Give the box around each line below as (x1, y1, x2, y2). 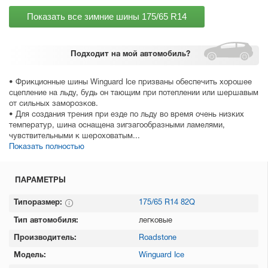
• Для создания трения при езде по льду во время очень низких (9, 111, 244, 118)
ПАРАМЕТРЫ (15, 177, 66, 184)
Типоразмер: (14, 199, 65, 206)
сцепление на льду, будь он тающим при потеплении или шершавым (9, 90, 258, 97)
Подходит (71, 51, 109, 58)
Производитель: (14, 234, 77, 242)
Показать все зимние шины (27, 11, 142, 22)
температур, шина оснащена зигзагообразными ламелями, (9, 122, 225, 129)
